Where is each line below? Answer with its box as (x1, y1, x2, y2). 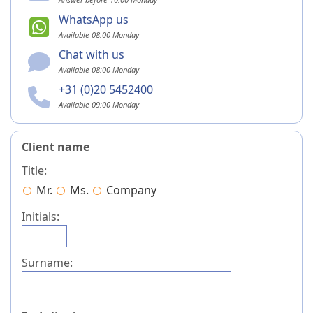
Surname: (22, 255, 73, 270)
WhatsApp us (59, 12, 129, 27)
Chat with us (59, 47, 124, 62)
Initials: (22, 209, 59, 224)
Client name (22, 139, 89, 154)
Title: (22, 163, 47, 178)
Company (106, 182, 156, 198)
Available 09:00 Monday (59, 99, 139, 110)
